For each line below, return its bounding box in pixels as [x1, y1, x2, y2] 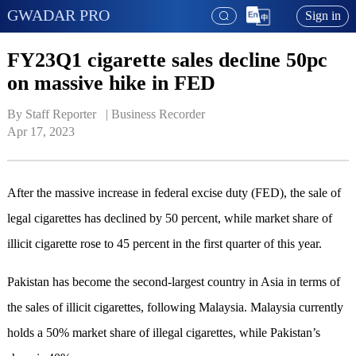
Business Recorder [110, 107, 205, 122]
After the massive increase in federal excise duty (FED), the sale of [6, 186, 341, 200]
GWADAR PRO [6, 6, 110, 24]
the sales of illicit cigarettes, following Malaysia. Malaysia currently [6, 300, 343, 315]
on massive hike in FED [6, 71, 215, 95]
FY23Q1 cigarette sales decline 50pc [6, 48, 327, 72]
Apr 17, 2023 [6, 125, 75, 139]
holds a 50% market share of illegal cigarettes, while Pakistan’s [6, 326, 320, 340]
